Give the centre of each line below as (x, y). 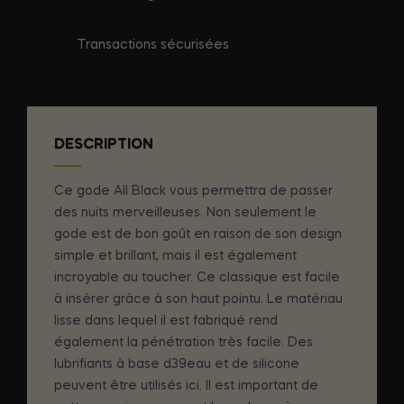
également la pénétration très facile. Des (184, 342)
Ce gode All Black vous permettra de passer (193, 191)
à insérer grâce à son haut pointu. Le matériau (198, 299)
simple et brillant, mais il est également (175, 256)
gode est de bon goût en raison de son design (198, 234)
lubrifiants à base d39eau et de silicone (177, 364)
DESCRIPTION (104, 145)
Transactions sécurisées (153, 45)
